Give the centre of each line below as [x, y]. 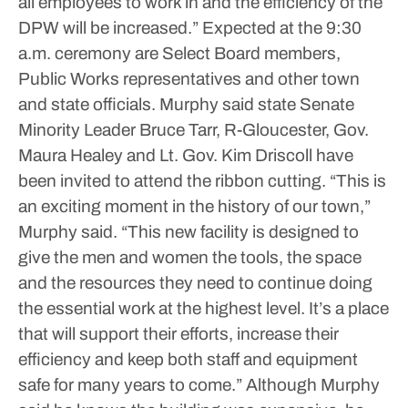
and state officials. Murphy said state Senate [186, 104]
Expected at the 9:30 [280, 28]
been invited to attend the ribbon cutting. [172, 181]
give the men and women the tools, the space [190, 257]
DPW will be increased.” [108, 28]
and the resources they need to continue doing [195, 283]
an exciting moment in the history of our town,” [194, 206]
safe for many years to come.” [130, 385]
